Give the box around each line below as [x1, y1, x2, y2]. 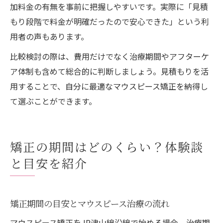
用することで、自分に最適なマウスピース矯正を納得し [10, 80, 208, 92]
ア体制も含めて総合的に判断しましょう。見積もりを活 [10, 65, 209, 77]
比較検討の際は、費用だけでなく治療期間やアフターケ [10, 50, 209, 62]
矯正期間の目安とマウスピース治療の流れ [10, 197, 169, 210]
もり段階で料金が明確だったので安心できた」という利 [10, 15, 209, 27]
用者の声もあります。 [10, 30, 89, 42]
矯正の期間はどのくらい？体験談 [10, 137, 204, 155]
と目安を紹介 [10, 154, 88, 172]
